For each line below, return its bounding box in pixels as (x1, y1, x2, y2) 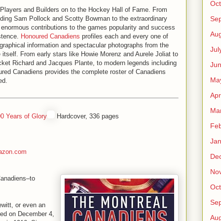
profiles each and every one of (80, 33, 168, 40)
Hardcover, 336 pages (55, 112, 119, 120)
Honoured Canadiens (21, 33, 80, 40)
